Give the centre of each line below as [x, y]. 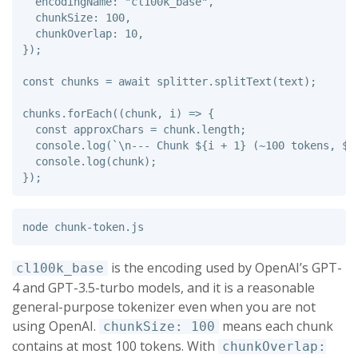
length [220, 130]
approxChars [108, 130]
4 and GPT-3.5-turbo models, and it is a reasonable [163, 287]
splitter [182, 82]
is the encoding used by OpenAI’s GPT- [225, 267]
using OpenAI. [56, 326]
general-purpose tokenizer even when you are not [164, 306]
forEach [89, 114]
